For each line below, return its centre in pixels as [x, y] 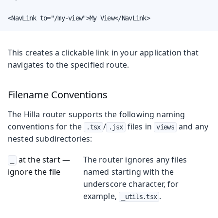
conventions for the [46, 126]
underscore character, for [131, 184]
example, [101, 196]
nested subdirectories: [50, 138]
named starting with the [128, 172]
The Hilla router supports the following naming [97, 114]
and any [193, 126]
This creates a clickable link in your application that [103, 52]
